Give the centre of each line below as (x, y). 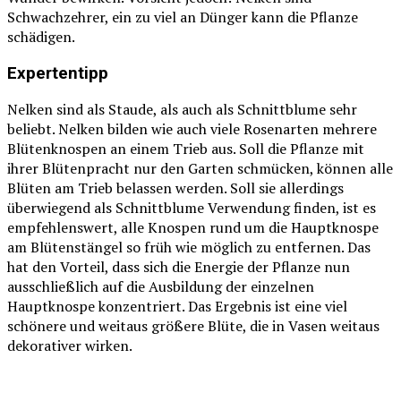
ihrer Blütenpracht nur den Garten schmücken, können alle (200, 169)
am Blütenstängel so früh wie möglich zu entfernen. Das (189, 247)
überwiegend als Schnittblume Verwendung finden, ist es (192, 208)
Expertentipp (58, 73)
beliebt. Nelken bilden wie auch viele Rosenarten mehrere (192, 129)
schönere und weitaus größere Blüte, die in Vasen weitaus (193, 326)
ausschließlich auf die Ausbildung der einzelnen (161, 287)
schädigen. (41, 36)
